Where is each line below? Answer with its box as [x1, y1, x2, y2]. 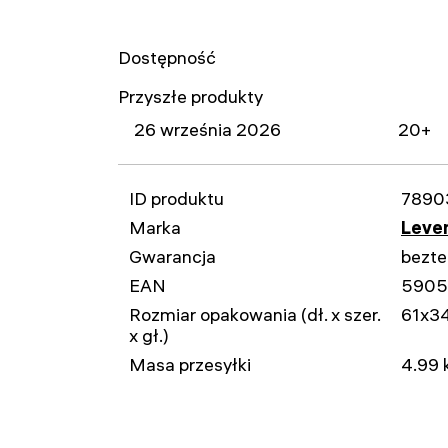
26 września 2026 [134, 118, 281, 141]
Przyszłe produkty [118, 85, 263, 108]
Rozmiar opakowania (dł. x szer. [129, 303, 380, 326]
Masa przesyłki [129, 353, 251, 376]
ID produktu [129, 187, 224, 210]
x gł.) [129, 324, 169, 347]
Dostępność [118, 46, 216, 69]
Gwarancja [129, 245, 216, 268]
